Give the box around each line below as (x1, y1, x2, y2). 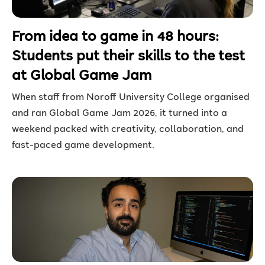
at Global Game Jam (12, 69, 151, 85)
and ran (12, 109, 47, 119)
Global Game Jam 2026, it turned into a (47, 109, 227, 119)
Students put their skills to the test (12, 49, 245, 65)
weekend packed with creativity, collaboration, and (12, 125, 244, 135)
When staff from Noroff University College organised (12, 93, 250, 104)
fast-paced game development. (12, 141, 154, 151)
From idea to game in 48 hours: (12, 30, 219, 46)
